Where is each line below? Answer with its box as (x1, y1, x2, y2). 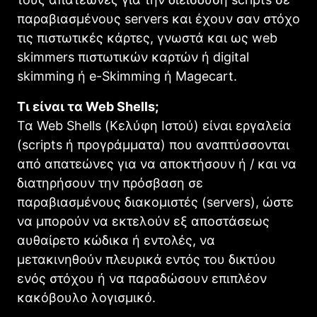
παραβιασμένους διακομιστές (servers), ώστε (17, 194, 294, 209)
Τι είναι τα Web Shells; (17, 98, 158, 114)
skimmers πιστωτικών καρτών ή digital (17, 49, 249, 64)
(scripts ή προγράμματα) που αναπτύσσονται (17, 137, 289, 152)
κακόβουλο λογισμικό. (17, 289, 156, 305)
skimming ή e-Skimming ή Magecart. (17, 68, 237, 83)
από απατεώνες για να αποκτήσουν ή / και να (17, 156, 296, 171)
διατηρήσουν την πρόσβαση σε (17, 175, 203, 190)
